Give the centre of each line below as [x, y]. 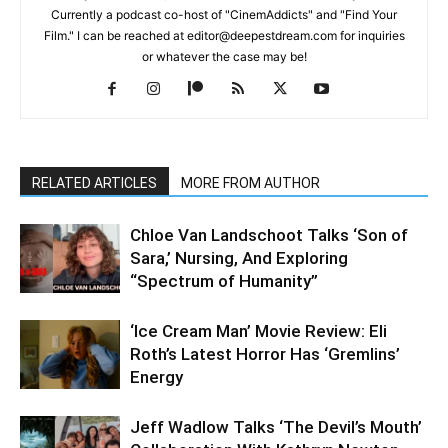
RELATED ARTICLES [94, 183]
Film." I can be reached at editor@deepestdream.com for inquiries [224, 36]
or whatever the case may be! [224, 57]
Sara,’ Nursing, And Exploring [239, 258]
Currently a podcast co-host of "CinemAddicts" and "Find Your [224, 15]
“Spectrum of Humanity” [224, 281]
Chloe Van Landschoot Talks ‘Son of [269, 235]
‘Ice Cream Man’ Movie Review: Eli [258, 331]
